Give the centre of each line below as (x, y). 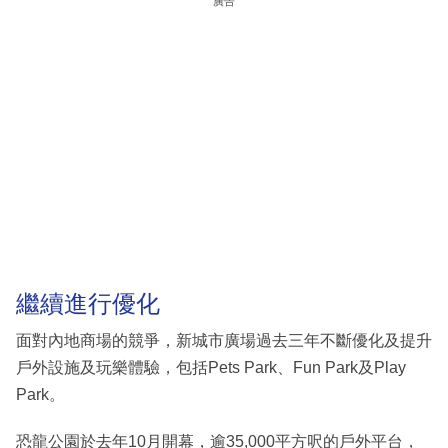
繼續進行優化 (88, 303)
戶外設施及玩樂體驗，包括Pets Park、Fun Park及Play (211, 368)
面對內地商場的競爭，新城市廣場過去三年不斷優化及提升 (224, 341)
